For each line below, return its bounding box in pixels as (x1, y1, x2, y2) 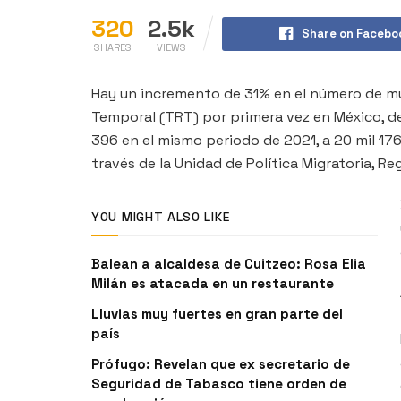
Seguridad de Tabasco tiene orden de (91, 374, 346, 392)
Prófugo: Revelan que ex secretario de (91, 354, 350, 372)
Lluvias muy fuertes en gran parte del (91, 304, 343, 322)
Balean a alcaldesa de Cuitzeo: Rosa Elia (91, 254, 366, 272)
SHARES (94, 40, 132, 54)
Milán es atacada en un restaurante (91, 274, 334, 292)
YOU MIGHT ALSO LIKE (91, 208, 230, 225)
